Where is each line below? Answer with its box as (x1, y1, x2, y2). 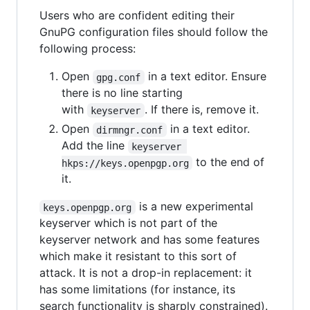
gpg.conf (96, 71, 141, 83)
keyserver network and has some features (39, 232, 259, 247)
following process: (39, 42, 136, 56)
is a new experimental (135, 199, 257, 214)
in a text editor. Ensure (144, 69, 270, 84)
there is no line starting (62, 86, 183, 100)
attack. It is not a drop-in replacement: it (39, 266, 252, 280)
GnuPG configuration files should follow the (39, 25, 268, 39)
